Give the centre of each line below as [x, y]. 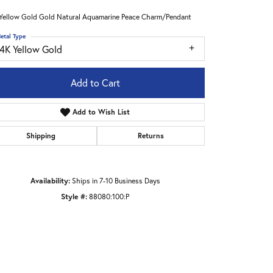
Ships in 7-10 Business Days [116, 180]
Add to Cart [95, 82]
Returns [151, 135]
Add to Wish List [101, 112]
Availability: [50, 180]
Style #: [74, 196]
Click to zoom [162, 222]
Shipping [41, 135]
